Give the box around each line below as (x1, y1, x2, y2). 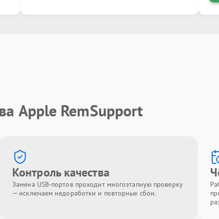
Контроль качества (12, 165, 109, 180)
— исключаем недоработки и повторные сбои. (12, 189, 156, 197)
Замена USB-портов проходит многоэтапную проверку (12, 180, 182, 189)
